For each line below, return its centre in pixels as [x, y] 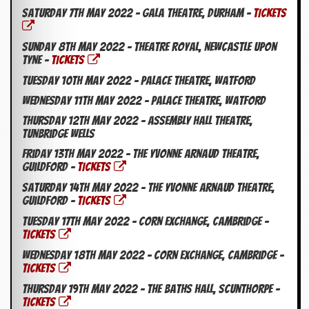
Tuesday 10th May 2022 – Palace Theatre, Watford [139, 81]
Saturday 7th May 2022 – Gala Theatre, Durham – [138, 13]
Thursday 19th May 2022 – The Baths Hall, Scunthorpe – [151, 289]
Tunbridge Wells [58, 134]
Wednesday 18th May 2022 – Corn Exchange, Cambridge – [153, 255]
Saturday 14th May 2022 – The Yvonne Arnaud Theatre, [148, 188]
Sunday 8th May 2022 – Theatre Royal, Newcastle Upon [149, 47]
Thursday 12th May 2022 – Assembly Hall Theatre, [137, 121]
